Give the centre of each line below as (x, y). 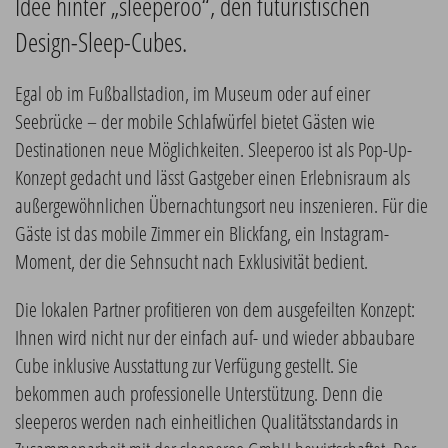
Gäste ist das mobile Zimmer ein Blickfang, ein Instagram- (202, 233)
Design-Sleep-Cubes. (101, 42)
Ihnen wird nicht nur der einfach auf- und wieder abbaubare (215, 337)
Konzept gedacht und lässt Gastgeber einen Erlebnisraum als (212, 177)
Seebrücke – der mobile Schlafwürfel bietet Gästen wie (195, 121)
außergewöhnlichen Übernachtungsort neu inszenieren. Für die (221, 205)
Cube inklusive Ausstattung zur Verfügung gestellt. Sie (186, 365)
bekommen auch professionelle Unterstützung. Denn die (199, 393)
